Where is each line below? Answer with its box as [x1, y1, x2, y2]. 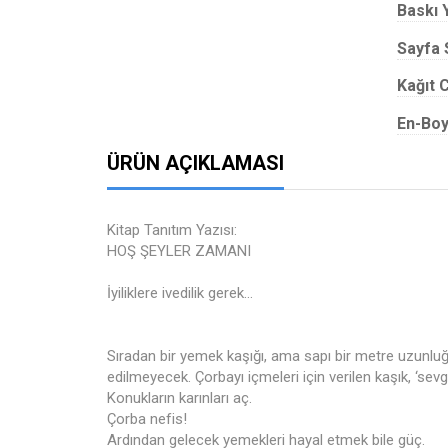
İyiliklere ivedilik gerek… [107, 284, 253, 302]
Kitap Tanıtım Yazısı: [107, 221, 237, 239]
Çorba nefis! [107, 410, 187, 428]
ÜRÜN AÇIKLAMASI [107, 151, 284, 175]
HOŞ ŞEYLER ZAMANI [107, 242, 251, 260]
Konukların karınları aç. [107, 389, 252, 407]
